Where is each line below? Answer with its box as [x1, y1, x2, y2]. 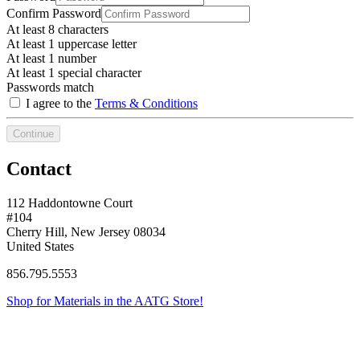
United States [6, 239, 74, 253]
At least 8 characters [6, 22, 108, 36]
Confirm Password [6, 6, 101, 20]
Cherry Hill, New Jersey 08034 [6, 224, 166, 239]
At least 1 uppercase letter [6, 36, 137, 51]
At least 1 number [6, 51, 96, 65]
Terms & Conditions [95, 96, 198, 110]
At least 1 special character [6, 65, 141, 80]
